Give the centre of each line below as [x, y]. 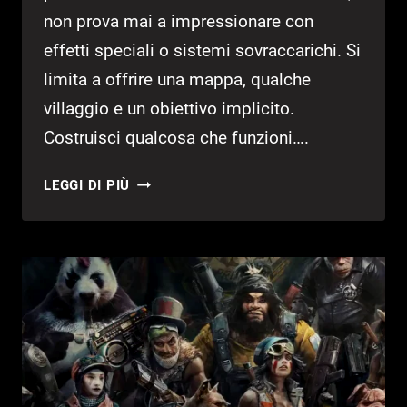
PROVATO [163, 272]
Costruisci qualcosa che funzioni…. [176, 138]
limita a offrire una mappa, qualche [177, 80]
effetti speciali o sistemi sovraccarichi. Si [202, 51]
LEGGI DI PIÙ [87, 186]
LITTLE [153, 204]
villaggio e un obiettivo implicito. [169, 109]
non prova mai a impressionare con [179, 22]
